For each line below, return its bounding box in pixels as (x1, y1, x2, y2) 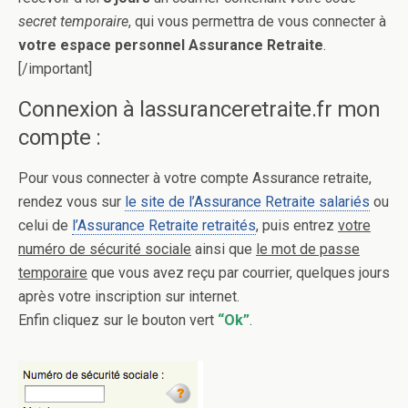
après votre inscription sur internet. (18, 288, 240, 306)
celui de (18, 217, 72, 235)
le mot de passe (256, 240, 360, 259)
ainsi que (191, 240, 256, 259)
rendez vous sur (18, 193, 125, 211)
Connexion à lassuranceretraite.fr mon (18, 97, 381, 123)
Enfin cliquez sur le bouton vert (18, 311, 218, 330)
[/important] (18, 60, 92, 78)
